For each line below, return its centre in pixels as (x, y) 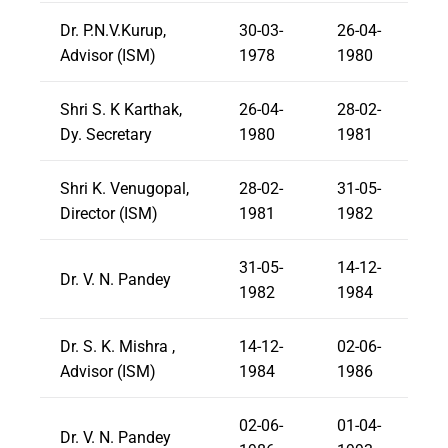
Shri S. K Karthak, (121, 109)
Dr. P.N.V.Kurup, (113, 30)
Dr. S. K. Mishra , (117, 346)
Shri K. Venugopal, (124, 188)
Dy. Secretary (106, 134)
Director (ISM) (109, 213)
